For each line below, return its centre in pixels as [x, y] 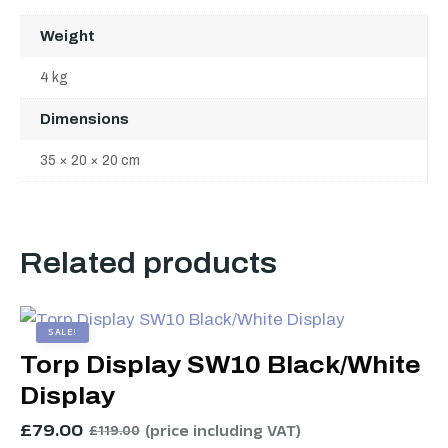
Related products [148, 263]
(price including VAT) [223, 433]
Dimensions [84, 119]
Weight [67, 36]
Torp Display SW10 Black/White [220, 365]
